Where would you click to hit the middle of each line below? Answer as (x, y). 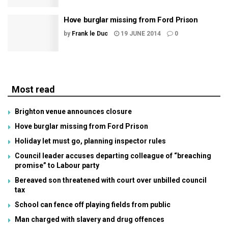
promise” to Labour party (57, 165)
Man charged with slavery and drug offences (90, 219)
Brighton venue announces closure (73, 111)
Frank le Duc (90, 34)
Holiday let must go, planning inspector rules (90, 141)
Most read (33, 89)
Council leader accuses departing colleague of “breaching (113, 155)
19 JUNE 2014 (140, 34)
